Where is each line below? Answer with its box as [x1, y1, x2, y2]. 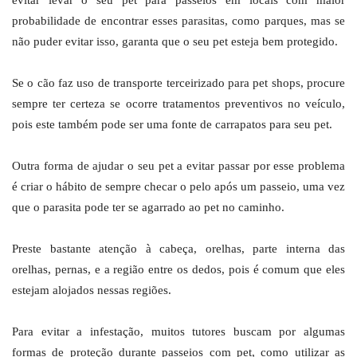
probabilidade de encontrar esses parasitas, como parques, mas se [12, 14, 345, 28]
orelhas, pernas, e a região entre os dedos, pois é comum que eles [12, 263, 345, 277]
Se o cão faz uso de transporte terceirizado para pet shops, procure [12, 76, 345, 90]
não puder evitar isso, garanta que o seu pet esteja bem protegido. [12, 35, 338, 49]
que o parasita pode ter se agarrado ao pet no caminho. [12, 201, 284, 214]
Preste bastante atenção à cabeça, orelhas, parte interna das [12, 242, 345, 256]
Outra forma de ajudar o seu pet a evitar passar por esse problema [12, 159, 345, 173]
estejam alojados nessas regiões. [12, 284, 171, 297]
